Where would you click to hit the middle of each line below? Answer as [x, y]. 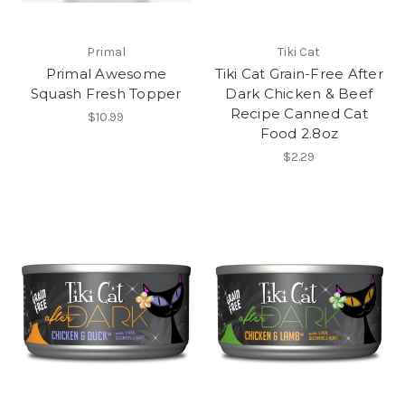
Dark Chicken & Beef [299, 93]
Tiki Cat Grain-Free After [299, 73]
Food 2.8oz [299, 133]
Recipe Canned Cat [299, 113]
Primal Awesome [106, 73]
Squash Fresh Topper [106, 93]
